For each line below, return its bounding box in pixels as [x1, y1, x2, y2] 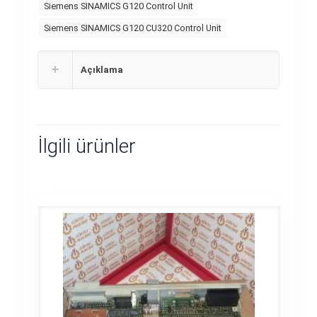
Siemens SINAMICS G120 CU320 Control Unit [44, 23, 221, 33]
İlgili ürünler [38, 134, 136, 158]
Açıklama [81, 64, 123, 75]
